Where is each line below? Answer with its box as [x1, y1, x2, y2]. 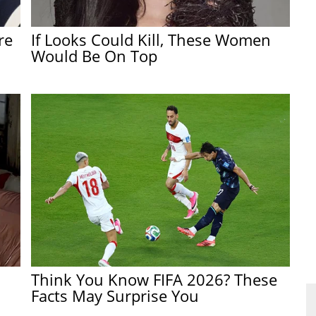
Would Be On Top [31, 45, 158, 67]
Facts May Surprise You [31, 284, 200, 306]
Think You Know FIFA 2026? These [31, 268, 278, 290]
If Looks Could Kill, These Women [31, 29, 272, 51]
